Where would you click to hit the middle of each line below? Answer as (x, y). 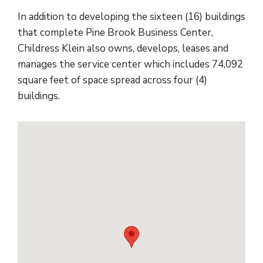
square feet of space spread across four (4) (112, 80)
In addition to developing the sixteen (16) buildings (131, 17)
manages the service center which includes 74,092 (130, 65)
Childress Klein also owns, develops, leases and (123, 49)
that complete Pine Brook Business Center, (115, 33)
